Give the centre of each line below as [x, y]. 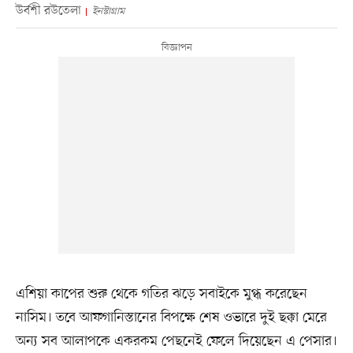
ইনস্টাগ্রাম [108, 12]
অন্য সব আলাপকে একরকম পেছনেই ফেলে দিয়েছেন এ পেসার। [176, 342]
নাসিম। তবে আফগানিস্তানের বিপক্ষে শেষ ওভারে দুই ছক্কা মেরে [171, 318]
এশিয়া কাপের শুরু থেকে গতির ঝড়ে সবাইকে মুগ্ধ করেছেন [161, 294]
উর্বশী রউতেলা [48, 11]
